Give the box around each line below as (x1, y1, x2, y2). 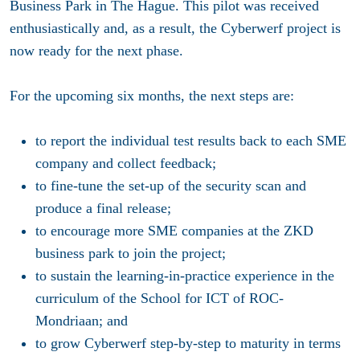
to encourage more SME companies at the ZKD (35, 222, 313, 239)
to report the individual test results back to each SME (35, 132, 346, 149)
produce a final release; (35, 199, 171, 216)
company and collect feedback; (35, 154, 216, 171)
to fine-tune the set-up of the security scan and (35, 177, 306, 194)
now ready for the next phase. (10, 42, 183, 59)
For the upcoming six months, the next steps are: (10, 87, 294, 104)
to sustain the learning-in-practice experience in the (35, 267, 334, 284)
